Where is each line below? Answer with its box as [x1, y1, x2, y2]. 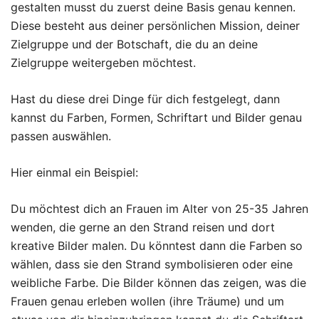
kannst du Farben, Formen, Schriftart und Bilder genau [11, 110, 302, 125]
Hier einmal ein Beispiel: [11, 164, 138, 179]
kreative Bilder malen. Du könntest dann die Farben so [11, 238, 303, 253]
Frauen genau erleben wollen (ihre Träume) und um [11, 293, 284, 308]
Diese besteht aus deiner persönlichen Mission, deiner [11, 18, 300, 33]
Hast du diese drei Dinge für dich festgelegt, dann [11, 91, 280, 106]
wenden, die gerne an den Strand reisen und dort [11, 219, 275, 234]
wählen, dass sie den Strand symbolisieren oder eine [11, 256, 293, 271]
